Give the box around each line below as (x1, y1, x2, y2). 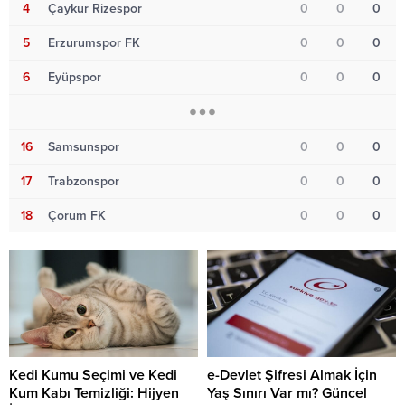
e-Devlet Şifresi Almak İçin (207, 365, 377, 384)
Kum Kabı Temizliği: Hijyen (9, 383, 179, 402)
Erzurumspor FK (48, 35, 140, 52)
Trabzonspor (48, 174, 119, 190)
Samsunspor (48, 139, 119, 155)
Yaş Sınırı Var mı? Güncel (207, 383, 367, 402)
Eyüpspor (48, 70, 101, 86)
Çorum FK (48, 208, 106, 224)
